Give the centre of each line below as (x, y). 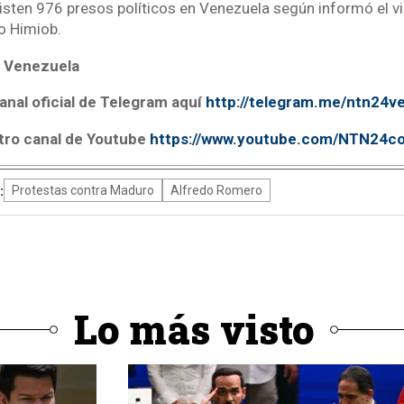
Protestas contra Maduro (83, 191)
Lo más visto (194, 329)
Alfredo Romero (216, 191)
